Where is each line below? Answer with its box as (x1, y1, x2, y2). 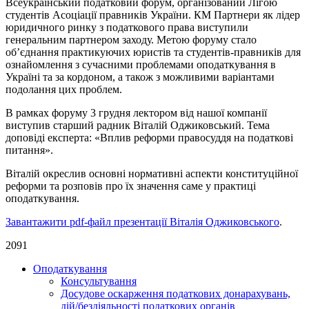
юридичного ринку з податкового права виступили (6, 21, 248, 34)
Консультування (61, 275, 137, 288)
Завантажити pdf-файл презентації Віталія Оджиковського (6, 216, 279, 228)
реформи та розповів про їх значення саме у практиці (6, 180, 256, 192)
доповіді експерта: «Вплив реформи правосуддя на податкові (6, 132, 293, 144)
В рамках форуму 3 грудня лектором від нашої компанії (6, 107, 267, 119)
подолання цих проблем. (6, 83, 122, 96)
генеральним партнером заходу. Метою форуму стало (6, 34, 257, 46)
